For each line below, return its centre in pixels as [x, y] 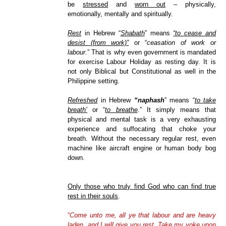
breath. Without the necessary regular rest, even [142, 139]
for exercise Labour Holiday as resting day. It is [142, 62]
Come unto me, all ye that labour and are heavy [143, 215]
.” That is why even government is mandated [151, 52]
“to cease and [195, 33]
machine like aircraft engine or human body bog [142, 148]
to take [205, 100]
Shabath [132, 33]
